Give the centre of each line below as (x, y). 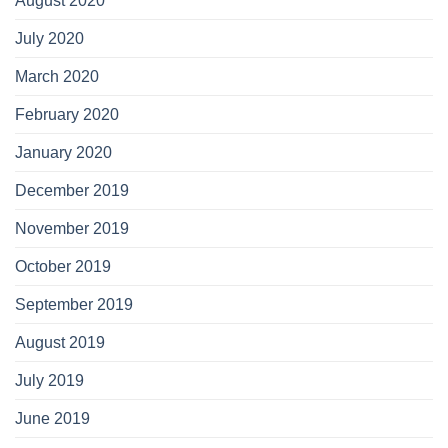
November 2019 (72, 229)
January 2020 (63, 153)
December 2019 (72, 191)
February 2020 (67, 115)
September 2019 (74, 305)
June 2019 (52, 419)
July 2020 (49, 39)
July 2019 (49, 381)
